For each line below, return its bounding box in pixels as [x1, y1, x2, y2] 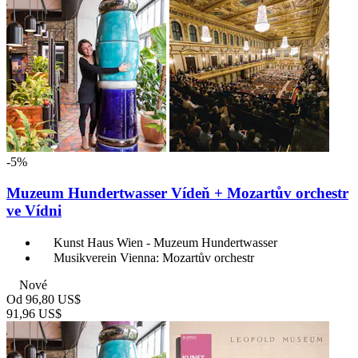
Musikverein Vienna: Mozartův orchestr [54, 250, 254, 265]
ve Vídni [6, 202, 62, 220]
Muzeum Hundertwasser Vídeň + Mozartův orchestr [6, 185, 348, 202]
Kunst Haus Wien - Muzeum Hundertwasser [54, 235, 277, 249]
